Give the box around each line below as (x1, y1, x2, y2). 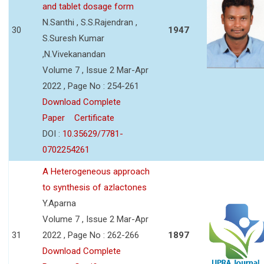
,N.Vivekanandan (42, 48, 105, 60)
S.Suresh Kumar (42, 32, 104, 44)
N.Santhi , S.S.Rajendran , (42, 16, 137, 28)
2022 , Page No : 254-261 (42, 80, 139, 91)
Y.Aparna (42, 197, 76, 209)
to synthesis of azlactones (42, 181, 147, 193)
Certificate (74, 112, 114, 123)
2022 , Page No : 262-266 (42, 229, 139, 240)
